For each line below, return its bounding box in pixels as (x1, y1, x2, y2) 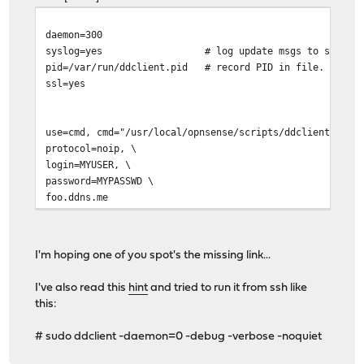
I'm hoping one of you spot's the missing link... (35, 249, 271, 262)
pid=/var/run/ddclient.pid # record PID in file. (45, 61, 325, 74)
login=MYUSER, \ (45, 158, 132, 171)
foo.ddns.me (45, 191, 109, 204)
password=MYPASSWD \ (45, 175, 154, 188)
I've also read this (35, 282, 129, 295)
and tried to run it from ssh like (148, 282, 308, 295)
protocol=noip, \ (45, 142, 137, 155)
